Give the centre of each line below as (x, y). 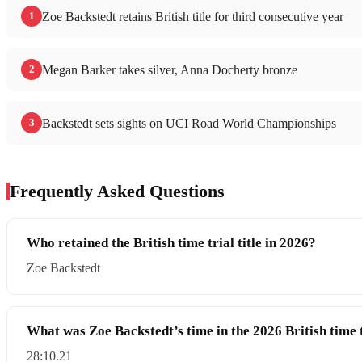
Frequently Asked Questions (117, 192)
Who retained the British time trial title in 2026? (171, 243)
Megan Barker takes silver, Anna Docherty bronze (170, 70)
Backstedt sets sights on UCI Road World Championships (189, 124)
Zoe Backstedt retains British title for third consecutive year (193, 17)
